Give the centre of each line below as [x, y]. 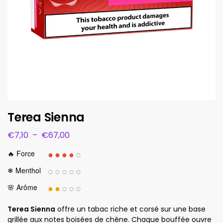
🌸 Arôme [22, 187]
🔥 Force [21, 153]
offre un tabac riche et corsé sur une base [130, 209]
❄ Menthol [24, 170]
